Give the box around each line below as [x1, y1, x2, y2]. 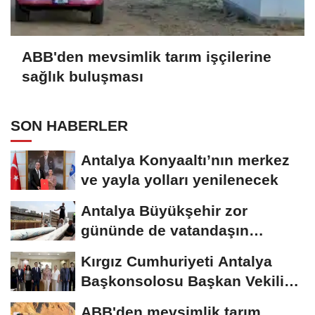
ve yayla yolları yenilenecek [81, 172, 278, 188]
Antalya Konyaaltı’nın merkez [81, 152, 290, 169]
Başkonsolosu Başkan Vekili [81, 273, 284, 290]
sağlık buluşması [22, 67, 143, 84]
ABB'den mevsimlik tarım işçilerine [22, 48, 271, 65]
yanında [81, 242, 138, 259]
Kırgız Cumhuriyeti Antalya [81, 253, 272, 270]
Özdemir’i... [81, 292, 162, 309]
